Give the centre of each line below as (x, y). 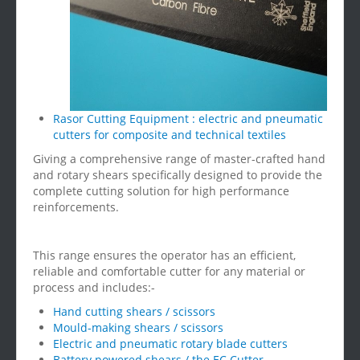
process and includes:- (94, 287)
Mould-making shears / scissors (138, 327)
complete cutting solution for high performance (161, 191)
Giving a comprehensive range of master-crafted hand (179, 159)
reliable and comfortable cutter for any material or (169, 271)
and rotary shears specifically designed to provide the (178, 175)
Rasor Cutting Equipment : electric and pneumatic (188, 119)
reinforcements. (76, 207)
